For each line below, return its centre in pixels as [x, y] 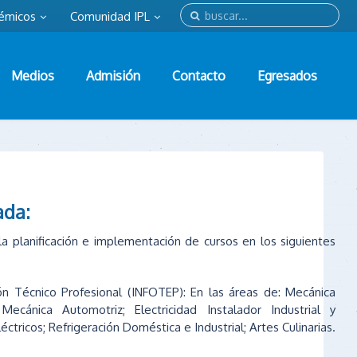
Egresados [287, 75]
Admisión [113, 75]
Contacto [199, 75]
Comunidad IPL [110, 16]
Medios [33, 75]
